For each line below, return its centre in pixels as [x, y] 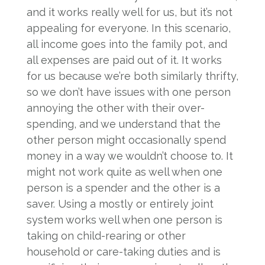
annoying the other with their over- [115, 108]
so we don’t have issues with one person [128, 92]
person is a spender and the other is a [123, 188]
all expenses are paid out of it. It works [124, 60]
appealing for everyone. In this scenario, [128, 28]
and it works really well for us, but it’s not [129, 12]
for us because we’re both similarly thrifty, [132, 76]
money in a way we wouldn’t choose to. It [130, 156]
